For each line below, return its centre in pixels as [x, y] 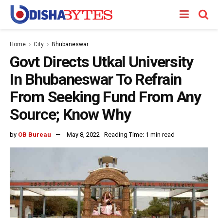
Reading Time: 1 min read [139, 134]
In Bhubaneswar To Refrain [96, 79]
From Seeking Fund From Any [105, 97]
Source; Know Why [70, 114]
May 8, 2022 [83, 134]
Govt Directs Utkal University [101, 62]
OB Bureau [35, 134]
